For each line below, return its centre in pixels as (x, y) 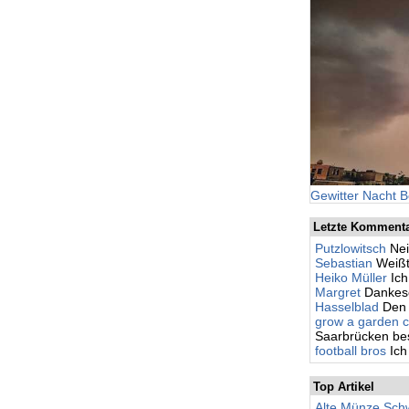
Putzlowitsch (351, 248)
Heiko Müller (351, 277)
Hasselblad (347, 306)
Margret (338, 292)
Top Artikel (343, 386)
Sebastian (344, 262)
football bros (351, 350)
